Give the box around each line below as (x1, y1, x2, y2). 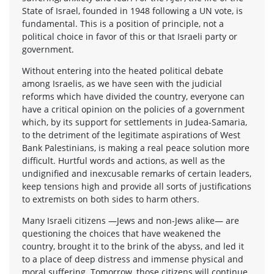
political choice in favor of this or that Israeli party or (22, 30, 237, 42)
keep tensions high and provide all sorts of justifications (22, 180, 251, 192)
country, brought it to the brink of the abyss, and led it (22, 240, 244, 252)
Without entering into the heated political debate (22, 64, 223, 76)
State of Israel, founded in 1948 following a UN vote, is (22, 4, 243, 17)
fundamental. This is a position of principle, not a (22, 17, 224, 29)
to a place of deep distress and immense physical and (22, 253, 243, 265)
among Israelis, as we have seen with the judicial (22, 77, 222, 89)
